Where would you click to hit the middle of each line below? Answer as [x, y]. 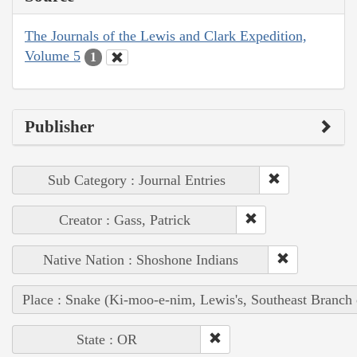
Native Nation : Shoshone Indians [141, 259]
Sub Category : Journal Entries [136, 180]
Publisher [59, 126]
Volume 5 [53, 56]
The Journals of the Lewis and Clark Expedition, [166, 36]
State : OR [107, 339]
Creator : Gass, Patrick [125, 220]
